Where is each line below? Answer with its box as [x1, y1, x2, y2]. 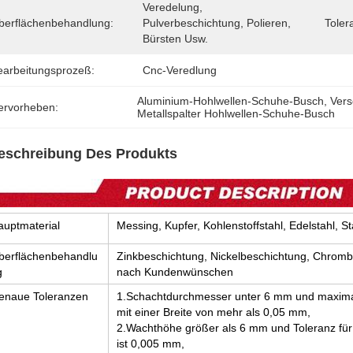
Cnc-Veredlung [143, 64, 217, 76]
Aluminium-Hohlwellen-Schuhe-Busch [137, 95, 325, 107]
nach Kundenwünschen [117, 266, 233, 278]
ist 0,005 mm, [117, 337, 184, 350]
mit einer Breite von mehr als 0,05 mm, [117, 306, 310, 318]
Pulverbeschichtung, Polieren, [143, 17, 291, 29]
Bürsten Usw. [143, 32, 208, 45]
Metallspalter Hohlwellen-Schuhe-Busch [137, 107, 336, 120]
